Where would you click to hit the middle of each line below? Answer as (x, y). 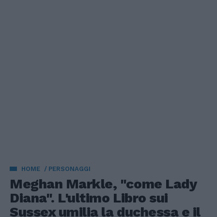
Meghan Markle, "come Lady (103, 184)
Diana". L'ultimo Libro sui (89, 198)
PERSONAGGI (70, 169)
